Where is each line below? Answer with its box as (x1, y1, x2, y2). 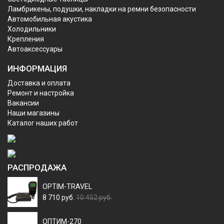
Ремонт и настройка (7, 88, 74, 97)
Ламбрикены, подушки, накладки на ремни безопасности (7, 4, 196, 13)
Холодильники (7, 24, 56, 33)
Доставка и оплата (7, 78, 70, 87)
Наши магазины (7, 108, 59, 117)
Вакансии (7, 98, 39, 107)
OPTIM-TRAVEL (42, 182, 92, 190)
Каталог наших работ (7, 118, 78, 127)
